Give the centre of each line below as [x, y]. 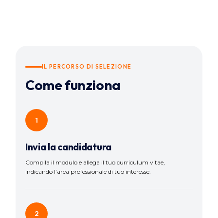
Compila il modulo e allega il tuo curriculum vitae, [95, 162]
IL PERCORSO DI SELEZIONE [87, 67]
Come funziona [73, 85]
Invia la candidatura [68, 147]
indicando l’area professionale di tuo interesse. [88, 172]
